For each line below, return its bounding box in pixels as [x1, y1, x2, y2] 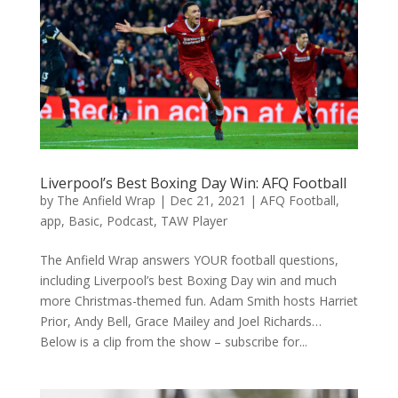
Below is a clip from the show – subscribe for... [39, 333, 307, 351]
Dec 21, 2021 [169, 192, 246, 210]
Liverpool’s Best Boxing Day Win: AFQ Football [39, 173, 346, 194]
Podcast [106, 212, 154, 230]
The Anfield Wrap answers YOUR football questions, [39, 251, 338, 269]
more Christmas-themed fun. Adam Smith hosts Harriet [39, 292, 358, 310]
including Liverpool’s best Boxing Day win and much [39, 272, 337, 290]
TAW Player [160, 212, 227, 230]
